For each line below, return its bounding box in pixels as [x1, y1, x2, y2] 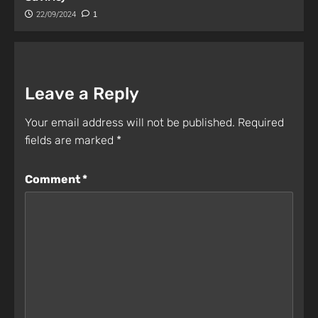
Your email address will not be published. [25, 116, 235, 129]
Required [238, 116, 284, 129]
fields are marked [25, 133, 116, 147]
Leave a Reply [25, 84, 139, 104]
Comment [25, 172, 82, 186]
